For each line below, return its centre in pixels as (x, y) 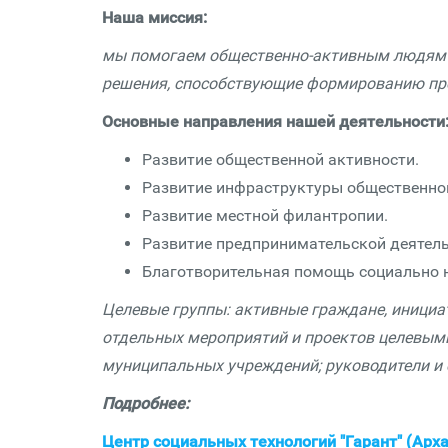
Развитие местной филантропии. (265, 215)
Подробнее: (145, 403)
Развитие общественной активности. (280, 159)
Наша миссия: (154, 17)
